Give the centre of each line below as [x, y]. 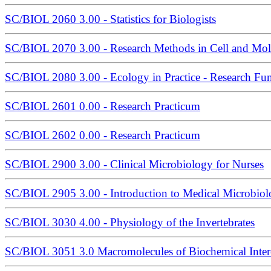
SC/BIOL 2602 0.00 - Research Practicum [103, 135]
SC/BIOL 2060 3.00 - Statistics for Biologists [110, 19]
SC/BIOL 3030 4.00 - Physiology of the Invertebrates [130, 223]
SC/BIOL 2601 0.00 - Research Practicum [103, 106]
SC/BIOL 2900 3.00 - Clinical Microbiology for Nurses [134, 165]
